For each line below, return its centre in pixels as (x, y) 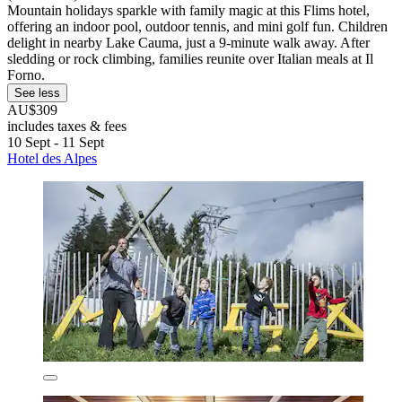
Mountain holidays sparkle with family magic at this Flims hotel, (188, 10)
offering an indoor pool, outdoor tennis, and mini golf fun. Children (197, 26)
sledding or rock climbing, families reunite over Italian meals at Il (190, 58)
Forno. (26, 74)
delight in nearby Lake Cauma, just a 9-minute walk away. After (188, 42)
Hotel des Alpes (52, 158)
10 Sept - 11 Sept (56, 142)
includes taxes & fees (67, 126)
